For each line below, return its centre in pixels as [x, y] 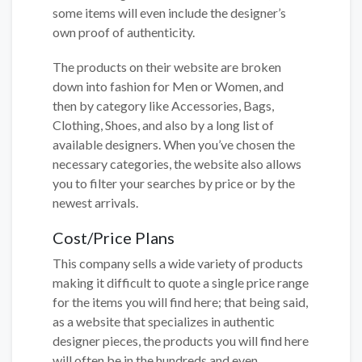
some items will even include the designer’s [169, 12]
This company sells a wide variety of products [178, 263]
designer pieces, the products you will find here [181, 341]
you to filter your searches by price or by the [174, 183]
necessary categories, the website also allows [177, 163]
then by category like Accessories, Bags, [163, 105]
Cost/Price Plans [114, 238]
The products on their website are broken [167, 66]
